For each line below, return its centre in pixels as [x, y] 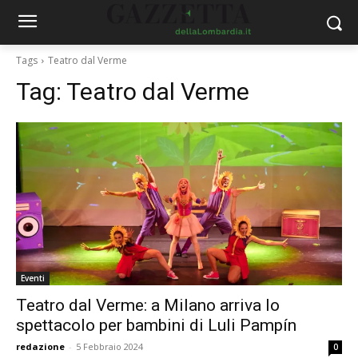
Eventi [33, 278]
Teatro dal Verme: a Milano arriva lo [148, 305]
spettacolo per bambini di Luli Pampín [156, 325]
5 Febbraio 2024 [109, 346]
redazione [40, 346]
